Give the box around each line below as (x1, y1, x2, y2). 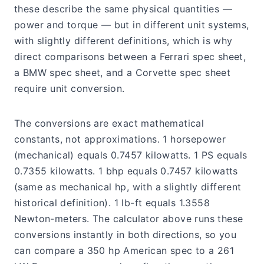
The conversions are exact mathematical (14, 117, 204, 130)
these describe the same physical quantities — (14, 3, 232, 15)
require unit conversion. (14, 82, 125, 95)
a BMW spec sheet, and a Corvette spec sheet (14, 67, 231, 79)
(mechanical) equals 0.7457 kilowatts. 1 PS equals (14, 149, 247, 161)
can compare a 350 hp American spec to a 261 (14, 245, 235, 257)
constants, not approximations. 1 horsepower (14, 133, 226, 146)
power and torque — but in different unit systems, (14, 19, 249, 31)
